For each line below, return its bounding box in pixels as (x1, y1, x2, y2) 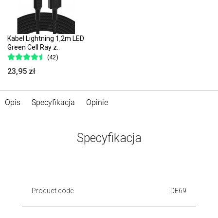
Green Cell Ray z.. (7, 43, 60, 51)
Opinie (86, 97, 108, 107)
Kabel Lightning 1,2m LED (7, 34, 84, 42)
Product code (32, 186, 73, 195)
